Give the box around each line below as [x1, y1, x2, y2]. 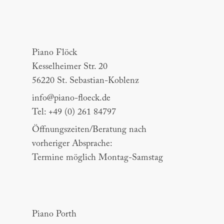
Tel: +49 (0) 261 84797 [32, 108, 116, 117]
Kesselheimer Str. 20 [32, 62, 107, 72]
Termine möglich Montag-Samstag [32, 153, 163, 163]
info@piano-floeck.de [32, 94, 110, 103]
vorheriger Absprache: [32, 139, 112, 149]
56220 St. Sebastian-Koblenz [32, 76, 139, 86]
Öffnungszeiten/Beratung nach [32, 125, 146, 135]
